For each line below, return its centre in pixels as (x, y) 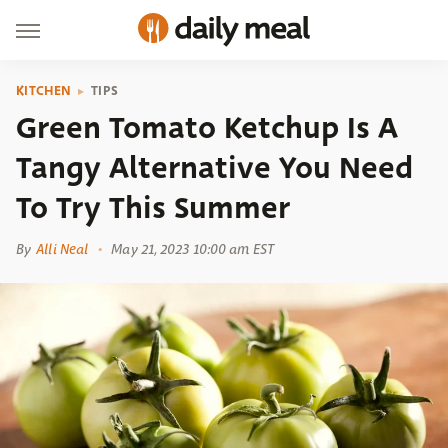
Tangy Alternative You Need (214, 168)
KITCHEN (44, 90)
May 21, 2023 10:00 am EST (192, 249)
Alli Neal (62, 249)
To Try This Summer (153, 208)
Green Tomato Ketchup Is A (207, 128)
